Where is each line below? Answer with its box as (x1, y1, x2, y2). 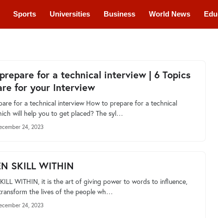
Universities (49, 10, 90, 18)
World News (148, 10, 190, 18)
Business (103, 10, 135, 18)
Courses (38, 38, 67, 46)
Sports (13, 10, 36, 18)
